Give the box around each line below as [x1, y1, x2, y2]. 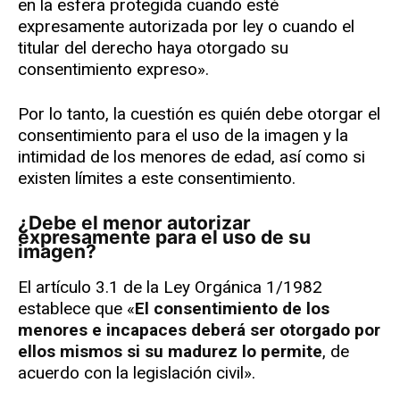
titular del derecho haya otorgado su [18, 37, 288, 59]
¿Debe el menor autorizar [18, 212, 42, 235]
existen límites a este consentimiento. [18, 168, 296, 189]
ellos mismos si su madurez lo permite [18, 341, 322, 362]
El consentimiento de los [135, 298, 329, 320]
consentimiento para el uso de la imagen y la [18, 125, 348, 146]
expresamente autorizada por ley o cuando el [18, 16, 354, 37]
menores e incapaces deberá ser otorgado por [18, 320, 380, 341]
